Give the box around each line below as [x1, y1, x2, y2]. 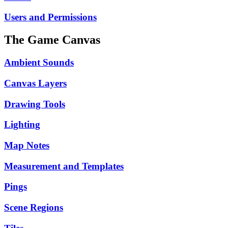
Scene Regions [4, 202, 63, 213]
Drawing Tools [4, 98, 65, 109]
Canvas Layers [4, 77, 67, 89]
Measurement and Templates [4, 160, 124, 172]
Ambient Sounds [4, 57, 74, 68]
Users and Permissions [4, 12, 97, 23]
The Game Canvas [4, 33, 100, 47]
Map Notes [4, 139, 49, 151]
